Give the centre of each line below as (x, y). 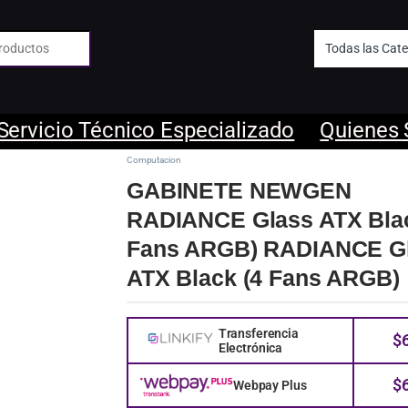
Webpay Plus (270, 385)
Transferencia (258, 333)
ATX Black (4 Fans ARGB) (263, 277)
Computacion (154, 159)
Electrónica (250, 347)
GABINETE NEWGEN (239, 190)
